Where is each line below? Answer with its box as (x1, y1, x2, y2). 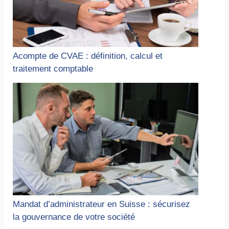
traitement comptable (13, 63, 94, 74)
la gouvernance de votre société (13, 212, 135, 222)
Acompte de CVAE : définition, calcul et (13, 51, 163, 61)
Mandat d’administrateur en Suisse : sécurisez (13, 199, 191, 209)
